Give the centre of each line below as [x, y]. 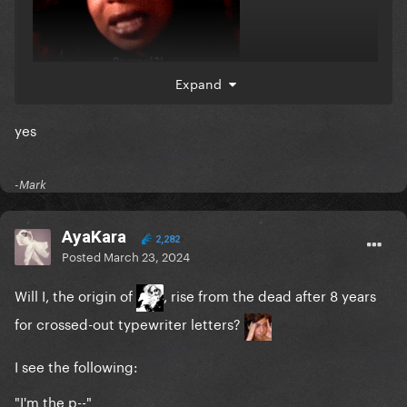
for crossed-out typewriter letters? [129, 323]
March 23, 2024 [147, 256]
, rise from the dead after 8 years [270, 295]
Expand [202, 83]
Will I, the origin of [75, 295]
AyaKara [94, 237]
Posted [83, 256]
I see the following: [76, 365]
